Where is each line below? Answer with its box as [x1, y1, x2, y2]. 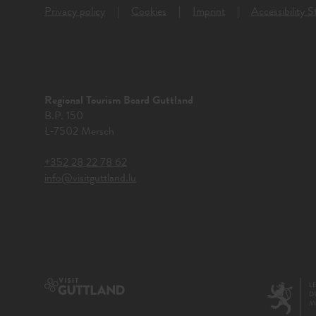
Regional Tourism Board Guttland [44, 92, 193, 109]
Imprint [193, 3, 225, 20]
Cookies [131, 3, 166, 20]
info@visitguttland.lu [44, 169, 136, 187]
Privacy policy [44, 3, 105, 20]
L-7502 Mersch [44, 123, 114, 140]
